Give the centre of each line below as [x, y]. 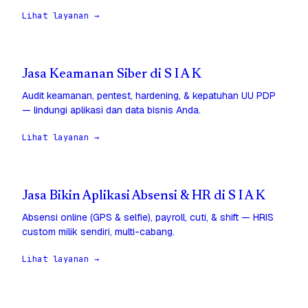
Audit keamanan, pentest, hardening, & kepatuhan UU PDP [149, 96]
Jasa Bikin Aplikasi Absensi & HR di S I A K [144, 197]
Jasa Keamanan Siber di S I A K [112, 75]
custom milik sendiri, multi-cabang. [98, 232]
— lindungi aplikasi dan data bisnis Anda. [111, 110]
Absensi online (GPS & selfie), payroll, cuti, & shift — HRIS [148, 218]
